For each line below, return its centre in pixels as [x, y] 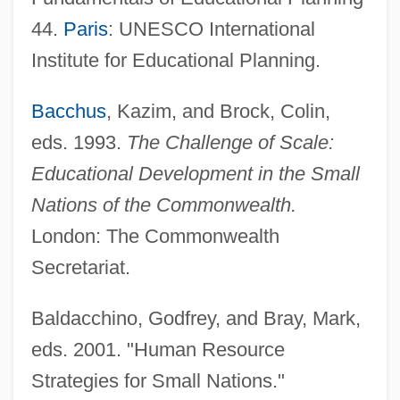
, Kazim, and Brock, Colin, [218, 111]
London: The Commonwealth [155, 236]
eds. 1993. [79, 142]
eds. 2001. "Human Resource [158, 349]
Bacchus [68, 111]
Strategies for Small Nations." [158, 380]
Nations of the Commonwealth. [163, 204]
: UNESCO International [211, 29]
